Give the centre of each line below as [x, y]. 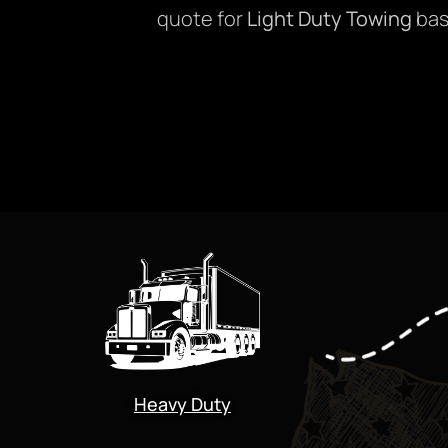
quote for [202, 18]
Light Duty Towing [330, 18]
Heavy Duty [182, 403]
